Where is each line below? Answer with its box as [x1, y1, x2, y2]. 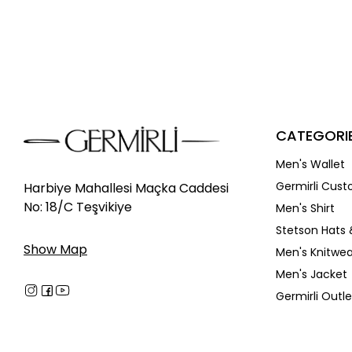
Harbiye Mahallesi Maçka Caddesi [24, 178, 229, 197]
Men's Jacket [276, 266, 347, 282]
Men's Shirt [276, 200, 335, 216]
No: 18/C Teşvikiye [24, 197, 132, 216]
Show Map [24, 240, 87, 258]
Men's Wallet [276, 156, 345, 172]
